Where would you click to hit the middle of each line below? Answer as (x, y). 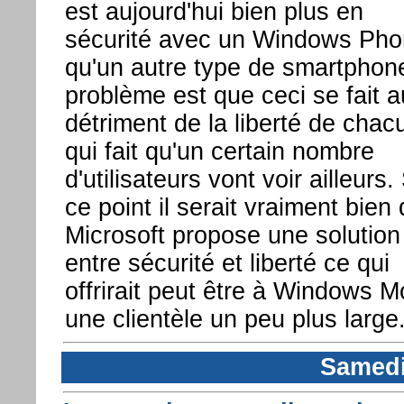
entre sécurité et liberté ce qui (227, 264)
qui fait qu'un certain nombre (219, 152)
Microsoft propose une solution (232, 236)
